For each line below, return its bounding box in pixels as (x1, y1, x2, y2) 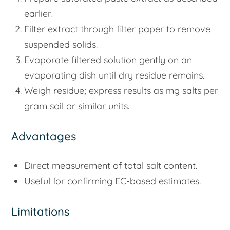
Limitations (11, 204, 70, 219)
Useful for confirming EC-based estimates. (24, 175, 201, 187)
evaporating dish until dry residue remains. (24, 69, 205, 81)
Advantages (11, 129, 76, 144)
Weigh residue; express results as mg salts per (24, 84, 219, 97)
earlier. (24, 7, 52, 20)
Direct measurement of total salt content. (24, 160, 198, 172)
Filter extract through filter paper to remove (24, 23, 211, 35)
